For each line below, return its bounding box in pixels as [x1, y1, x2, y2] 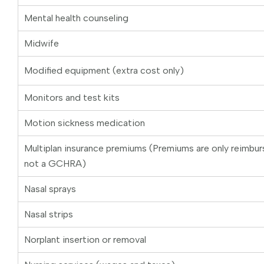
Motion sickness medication [24, 117, 145, 129]
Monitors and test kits [24, 92, 120, 104]
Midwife [24, 38, 59, 49]
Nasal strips [24, 209, 73, 220]
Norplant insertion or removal [24, 234, 146, 246]
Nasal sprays [24, 183, 76, 195]
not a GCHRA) [24, 158, 86, 170]
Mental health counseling [24, 12, 128, 24]
